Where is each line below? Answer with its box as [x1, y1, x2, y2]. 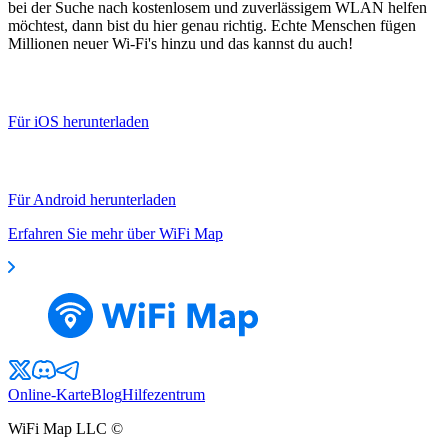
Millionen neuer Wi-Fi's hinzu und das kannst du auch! [8, 34, 353, 52]
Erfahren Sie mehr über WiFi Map [8, 224, 223, 242]
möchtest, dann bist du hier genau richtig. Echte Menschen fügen [8, 16, 416, 34]
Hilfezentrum [122, 385, 205, 403]
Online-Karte [8, 385, 91, 403]
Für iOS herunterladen [8, 112, 149, 130]
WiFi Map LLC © [8, 419, 123, 437]
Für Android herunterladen [8, 190, 176, 208]
